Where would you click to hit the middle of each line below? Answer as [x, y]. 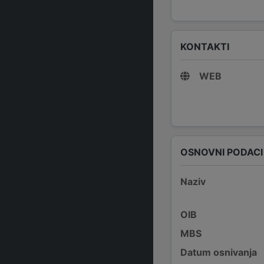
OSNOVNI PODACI [222, 152]
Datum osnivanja [219, 252]
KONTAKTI [205, 46]
